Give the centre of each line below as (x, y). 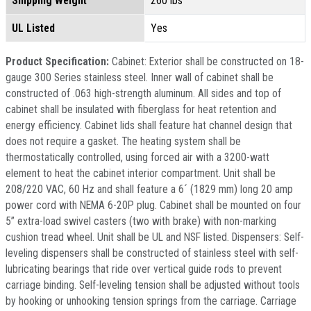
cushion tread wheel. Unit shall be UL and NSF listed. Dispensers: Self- (155, 237)
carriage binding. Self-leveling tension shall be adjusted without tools (153, 285)
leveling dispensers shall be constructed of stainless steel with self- (152, 253)
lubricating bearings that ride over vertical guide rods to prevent (144, 269)
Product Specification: (59, 61)
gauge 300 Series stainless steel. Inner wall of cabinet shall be (140, 77)
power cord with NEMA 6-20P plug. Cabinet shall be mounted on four (153, 205)
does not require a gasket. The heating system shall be (123, 141)
